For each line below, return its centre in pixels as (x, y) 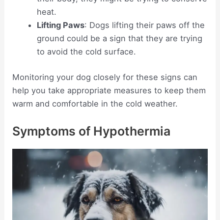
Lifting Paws (60, 25)
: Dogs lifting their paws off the (144, 25)
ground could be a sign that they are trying (119, 39)
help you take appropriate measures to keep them (109, 90)
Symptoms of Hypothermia (92, 131)
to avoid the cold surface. (86, 52)
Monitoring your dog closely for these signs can (105, 77)
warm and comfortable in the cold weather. (95, 103)
